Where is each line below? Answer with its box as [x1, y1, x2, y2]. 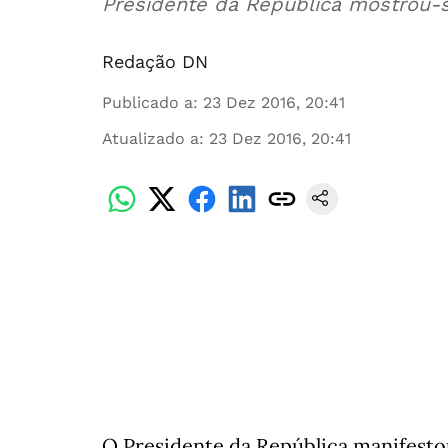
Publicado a [102, 93, 193, 112]
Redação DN [102, 51, 208, 72]
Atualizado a [102, 129, 199, 148]
